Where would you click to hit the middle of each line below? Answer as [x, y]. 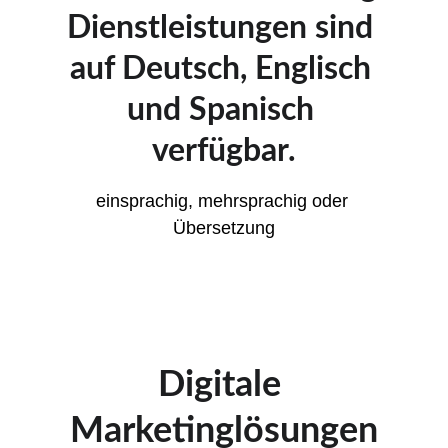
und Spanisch [224, 110]
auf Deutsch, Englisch [224, 69]
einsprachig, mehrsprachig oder [224, 201]
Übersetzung [224, 228]
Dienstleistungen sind [224, 28]
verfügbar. [224, 151]
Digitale [224, 385]
